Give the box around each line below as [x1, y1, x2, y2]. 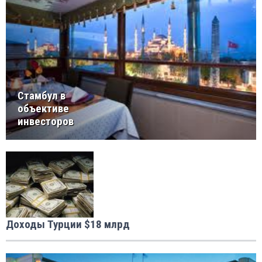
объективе [18, 102, 69, 116]
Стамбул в [18, 89, 65, 103]
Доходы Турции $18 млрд [6, 218, 130, 232]
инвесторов [18, 115, 74, 129]
